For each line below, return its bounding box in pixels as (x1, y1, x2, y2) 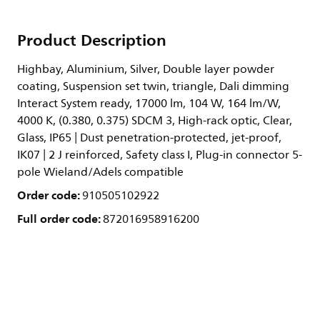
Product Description (17, 26, 166, 54)
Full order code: (17, 209, 103, 229)
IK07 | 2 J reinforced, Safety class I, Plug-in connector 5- (17, 146, 302, 164)
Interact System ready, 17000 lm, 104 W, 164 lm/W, (17, 94, 281, 113)
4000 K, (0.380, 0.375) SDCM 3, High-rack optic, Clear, (17, 111, 292, 130)
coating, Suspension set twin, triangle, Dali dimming (17, 77, 289, 96)
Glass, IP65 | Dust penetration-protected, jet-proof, (17, 129, 281, 147)
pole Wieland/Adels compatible (17, 163, 184, 181)
